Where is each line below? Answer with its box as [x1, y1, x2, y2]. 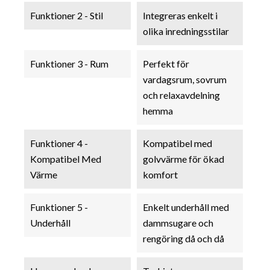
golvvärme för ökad [142, 152, 224, 165]
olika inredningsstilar [142, 25, 229, 37]
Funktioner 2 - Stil [30, 9, 103, 21]
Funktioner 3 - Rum [30, 57, 108, 69]
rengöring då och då [142, 232, 224, 244]
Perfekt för [142, 57, 189, 69]
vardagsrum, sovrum [142, 73, 227, 85]
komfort [142, 168, 178, 180]
